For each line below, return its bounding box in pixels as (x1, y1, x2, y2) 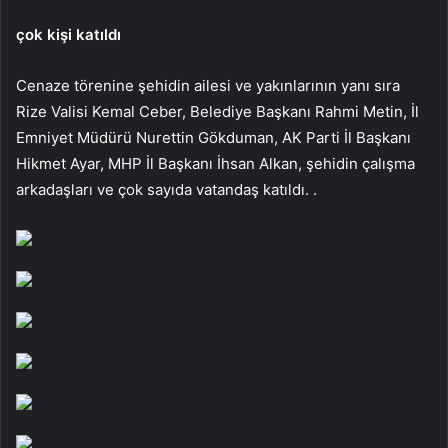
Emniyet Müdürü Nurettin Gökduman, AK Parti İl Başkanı (16, 127, 411, 147)
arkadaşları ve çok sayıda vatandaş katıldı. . (16, 179, 317, 199)
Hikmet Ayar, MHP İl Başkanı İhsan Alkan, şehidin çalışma (16, 153, 415, 173)
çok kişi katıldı (16, 24, 121, 44)
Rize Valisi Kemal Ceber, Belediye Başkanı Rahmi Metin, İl (16, 101, 419, 121)
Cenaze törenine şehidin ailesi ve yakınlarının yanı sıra (16, 75, 400, 95)
